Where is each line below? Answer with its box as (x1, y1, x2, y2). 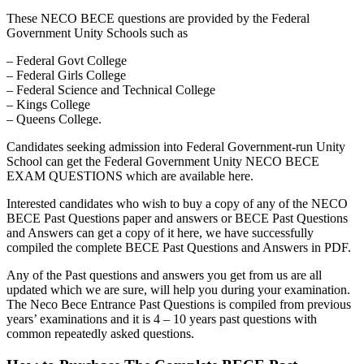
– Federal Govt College (6, 53, 127, 67)
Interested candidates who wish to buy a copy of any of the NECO (6, 196, 348, 210)
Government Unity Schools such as (6, 25, 188, 40)
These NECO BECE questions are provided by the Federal (6, 11, 310, 25)
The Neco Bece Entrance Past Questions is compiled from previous (6, 297, 351, 311)
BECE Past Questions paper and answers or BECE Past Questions (6, 210, 348, 225)
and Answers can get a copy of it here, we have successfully (6, 225, 314, 240)
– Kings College (6, 97, 90, 111)
